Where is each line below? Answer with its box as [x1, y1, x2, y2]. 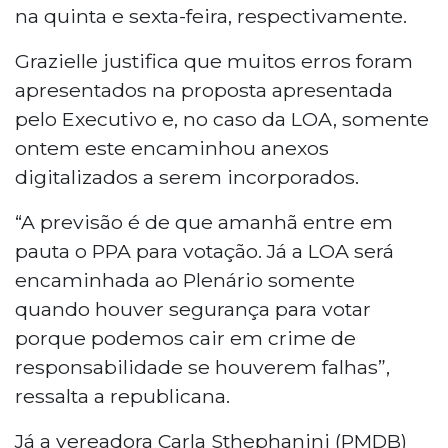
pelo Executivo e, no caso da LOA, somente [15, 106, 429, 131]
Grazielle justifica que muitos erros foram [15, 48, 413, 73]
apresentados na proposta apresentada [15, 77, 393, 102]
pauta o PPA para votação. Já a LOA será [15, 238, 394, 263]
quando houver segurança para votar [15, 296, 371, 321]
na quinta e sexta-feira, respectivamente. [15, 3, 407, 28]
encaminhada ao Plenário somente [15, 267, 355, 292]
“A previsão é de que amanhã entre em [15, 209, 393, 234]
